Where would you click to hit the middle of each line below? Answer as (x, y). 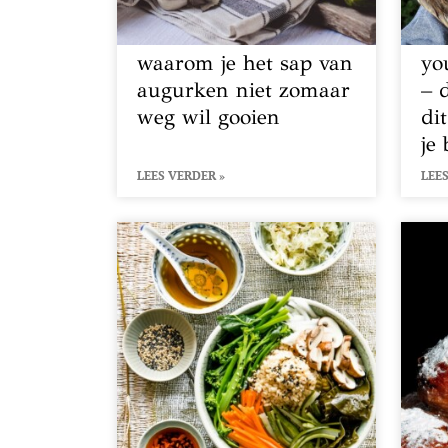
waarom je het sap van (245, 62)
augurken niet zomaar (243, 89)
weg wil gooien (208, 116)
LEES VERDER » (181, 175)
